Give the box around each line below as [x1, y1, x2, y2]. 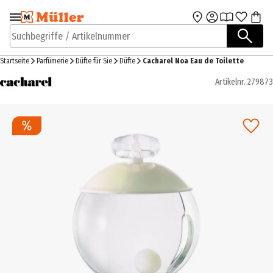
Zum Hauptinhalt [142, 16, 214, 27]
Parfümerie [37, 57, 68, 65]
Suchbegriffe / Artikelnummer [10, 36, 128, 48]
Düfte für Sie [76, 57, 112, 65]
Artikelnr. [215, 76, 246, 87]
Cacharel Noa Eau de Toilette [143, 57, 244, 65]
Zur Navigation [19, 16, 83, 27]
